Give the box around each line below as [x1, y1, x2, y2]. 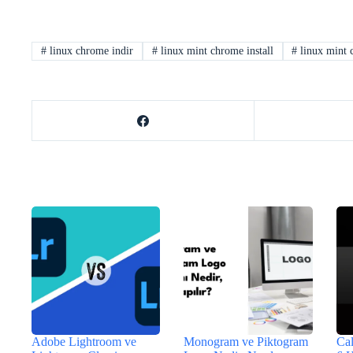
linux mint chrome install [157, 44, 273, 57]
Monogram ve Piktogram [184, 335, 309, 349]
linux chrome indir [46, 44, 133, 57]
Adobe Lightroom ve [32, 335, 136, 349]
